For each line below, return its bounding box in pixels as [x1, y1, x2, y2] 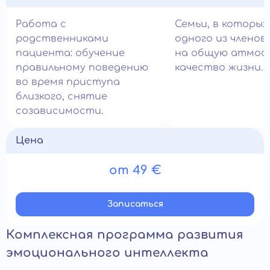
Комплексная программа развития [6, 228, 243, 242]
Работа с [16, 19, 66, 30]
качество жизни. [175, 62, 263, 73]
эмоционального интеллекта [6, 246, 209, 260]
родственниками [16, 33, 108, 44]
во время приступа [16, 77, 120, 87]
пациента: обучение [16, 48, 125, 58]
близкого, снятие [16, 91, 107, 102]
